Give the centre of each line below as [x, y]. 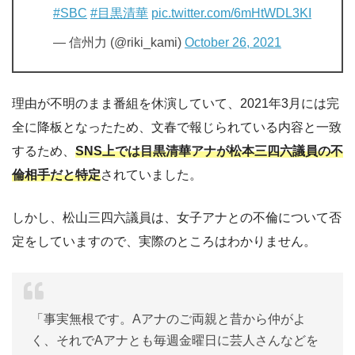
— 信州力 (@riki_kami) [119, 42]
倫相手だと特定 [56, 175]
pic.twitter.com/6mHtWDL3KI [231, 13]
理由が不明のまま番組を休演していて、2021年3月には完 [176, 103]
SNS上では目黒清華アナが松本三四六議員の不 [209, 151]
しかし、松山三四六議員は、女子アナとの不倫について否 [177, 218]
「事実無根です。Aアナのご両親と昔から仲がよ [168, 319]
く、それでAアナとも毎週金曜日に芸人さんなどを [175, 340]
